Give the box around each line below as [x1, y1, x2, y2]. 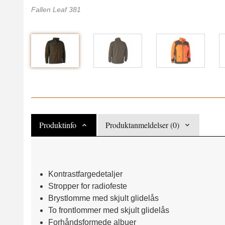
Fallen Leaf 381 [31, 5, 81, 14]
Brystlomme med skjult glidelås [48, 193, 159, 202]
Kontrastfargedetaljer [48, 169, 123, 178]
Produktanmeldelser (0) [105, 119, 179, 130]
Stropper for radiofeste [48, 181, 127, 190]
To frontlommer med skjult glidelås [48, 205, 169, 214]
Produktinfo [39, 119, 76, 130]
